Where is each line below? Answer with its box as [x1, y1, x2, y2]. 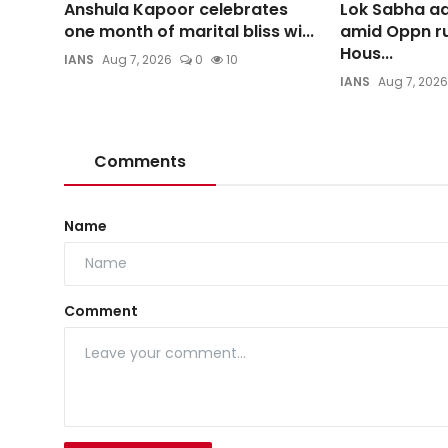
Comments [94, 149, 186, 173]
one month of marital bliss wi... [64, 19, 314, 43]
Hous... [339, 41, 393, 65]
